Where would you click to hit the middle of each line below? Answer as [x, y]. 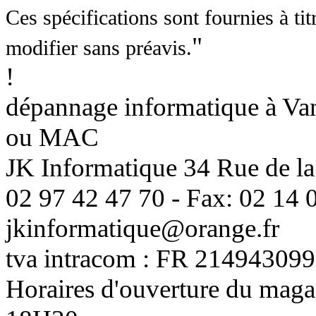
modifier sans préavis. [99, 48]
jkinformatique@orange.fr [142, 228]
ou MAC [52, 137]
